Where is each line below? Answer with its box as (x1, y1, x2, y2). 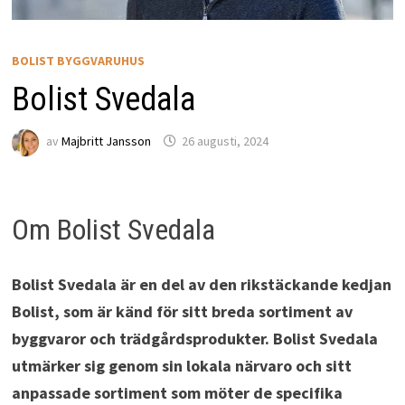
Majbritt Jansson (61, 133, 151, 150)
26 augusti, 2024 (181, 133, 268, 150)
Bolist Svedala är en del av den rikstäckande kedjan (11, 273, 391, 295)
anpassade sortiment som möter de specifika (11, 381, 343, 403)
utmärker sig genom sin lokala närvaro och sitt (11, 354, 352, 376)
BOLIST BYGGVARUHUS (11, 52, 145, 69)
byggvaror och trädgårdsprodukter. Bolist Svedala (11, 327, 378, 349)
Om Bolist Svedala (11, 212, 215, 248)
